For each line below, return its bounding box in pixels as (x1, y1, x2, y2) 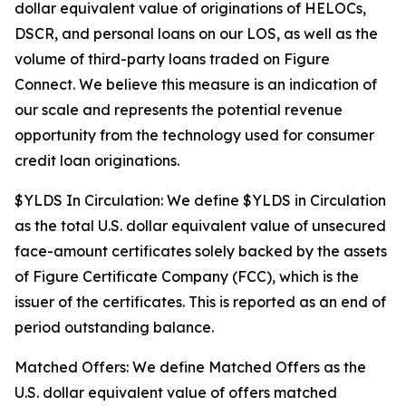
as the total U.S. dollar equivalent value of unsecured (14, 217, 386, 235)
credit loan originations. (14, 151, 179, 169)
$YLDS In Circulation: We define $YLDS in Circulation (14, 191, 386, 209)
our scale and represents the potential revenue (14, 101, 343, 119)
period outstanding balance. (14, 318, 214, 336)
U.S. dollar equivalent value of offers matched (14, 383, 337, 401)
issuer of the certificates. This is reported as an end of (14, 293, 386, 311)
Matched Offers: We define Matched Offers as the (14, 358, 366, 376)
